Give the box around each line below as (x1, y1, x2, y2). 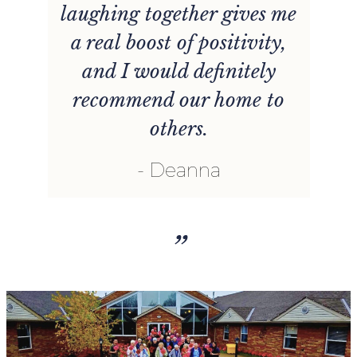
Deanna (148, 158, 221, 182)
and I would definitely (81, 59, 276, 83)
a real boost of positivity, (71, 30, 287, 54)
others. (149, 116, 208, 140)
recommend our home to (73, 88, 285, 112)
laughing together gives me (61, 2, 297, 25)
